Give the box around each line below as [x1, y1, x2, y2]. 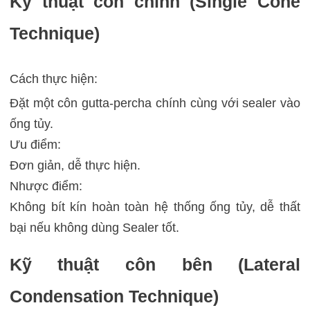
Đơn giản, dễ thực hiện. [9, 158, 140, 173]
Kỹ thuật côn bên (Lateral [9, 255, 301, 275]
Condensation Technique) [9, 286, 219, 307]
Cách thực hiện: [9, 72, 98, 86]
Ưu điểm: [9, 138, 61, 152]
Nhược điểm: [9, 179, 82, 194]
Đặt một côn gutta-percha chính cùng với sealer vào [9, 96, 301, 111]
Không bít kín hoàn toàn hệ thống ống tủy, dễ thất [9, 200, 301, 215]
